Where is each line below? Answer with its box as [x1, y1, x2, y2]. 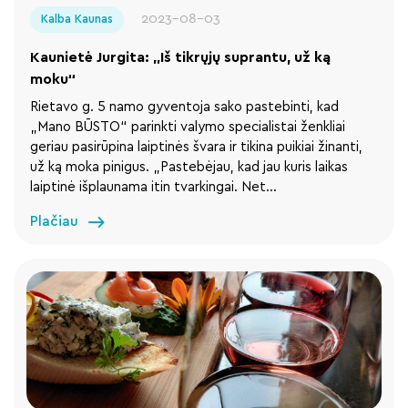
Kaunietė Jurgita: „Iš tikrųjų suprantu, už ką [29, 49, 331, 65]
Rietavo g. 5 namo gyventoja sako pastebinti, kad [29, 99, 339, 114]
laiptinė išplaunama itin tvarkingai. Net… [29, 179, 277, 194]
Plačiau [29, 215, 78, 229]
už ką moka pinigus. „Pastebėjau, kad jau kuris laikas [29, 159, 348, 174]
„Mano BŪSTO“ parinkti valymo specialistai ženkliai [29, 119, 345, 134]
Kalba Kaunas [40, 12, 113, 25]
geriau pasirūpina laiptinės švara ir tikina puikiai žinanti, [29, 139, 362, 154]
